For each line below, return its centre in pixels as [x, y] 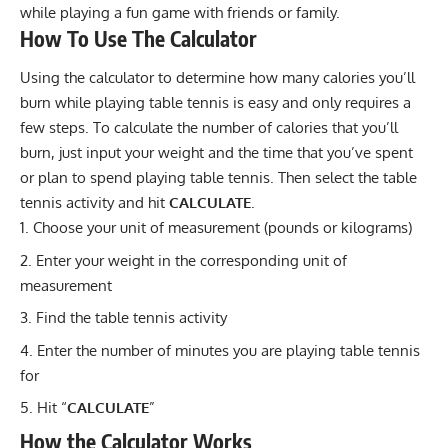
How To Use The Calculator [138, 38]
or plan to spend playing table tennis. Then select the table [218, 178]
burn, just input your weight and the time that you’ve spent [216, 153]
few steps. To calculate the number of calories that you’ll [209, 128]
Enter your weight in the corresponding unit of [191, 260]
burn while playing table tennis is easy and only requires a [215, 103]
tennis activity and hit [94, 203]
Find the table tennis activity [131, 318]
